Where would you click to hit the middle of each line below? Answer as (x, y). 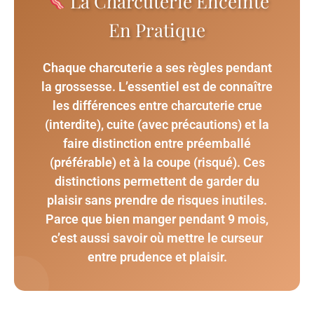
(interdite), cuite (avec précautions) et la (157, 124)
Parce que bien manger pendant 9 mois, (157, 219)
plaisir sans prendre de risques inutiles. (157, 200)
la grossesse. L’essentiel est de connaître (157, 86)
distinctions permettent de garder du (157, 181)
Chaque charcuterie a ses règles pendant (157, 67)
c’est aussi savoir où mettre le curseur (157, 238)
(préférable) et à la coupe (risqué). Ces (157, 162)
